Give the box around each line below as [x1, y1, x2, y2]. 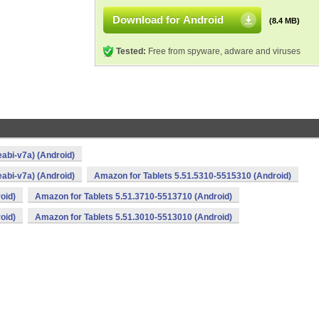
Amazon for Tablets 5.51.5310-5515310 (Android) [94, 171, 291, 181]
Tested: [116, 46, 146, 56]
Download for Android [113, 14, 224, 26]
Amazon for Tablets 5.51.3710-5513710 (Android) [35, 192, 232, 202]
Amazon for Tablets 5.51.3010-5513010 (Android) [35, 212, 232, 222]
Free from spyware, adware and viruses [146, 46, 300, 56]
